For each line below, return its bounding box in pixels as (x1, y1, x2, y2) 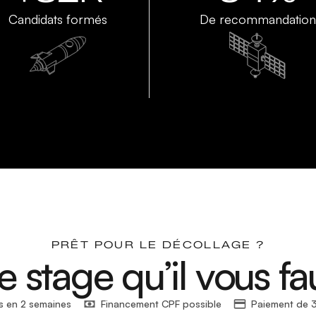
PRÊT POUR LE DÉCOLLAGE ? (51, 239, 265, 252)
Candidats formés (8, 11, 107, 28)
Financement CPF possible (100, 298, 221, 310)
